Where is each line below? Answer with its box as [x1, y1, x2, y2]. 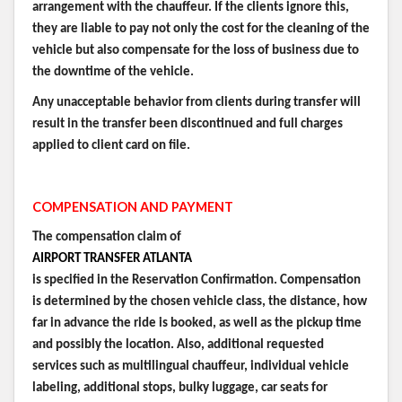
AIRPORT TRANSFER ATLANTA [32, 251, 192, 266]
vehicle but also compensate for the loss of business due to [32, 43, 359, 57]
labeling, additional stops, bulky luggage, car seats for [32, 380, 328, 395]
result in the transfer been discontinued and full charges [32, 117, 343, 131]
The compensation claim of [32, 230, 181, 244]
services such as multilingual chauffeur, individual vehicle [32, 359, 349, 373]
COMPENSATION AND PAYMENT [32, 198, 233, 214]
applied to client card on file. [32, 138, 190, 153]
